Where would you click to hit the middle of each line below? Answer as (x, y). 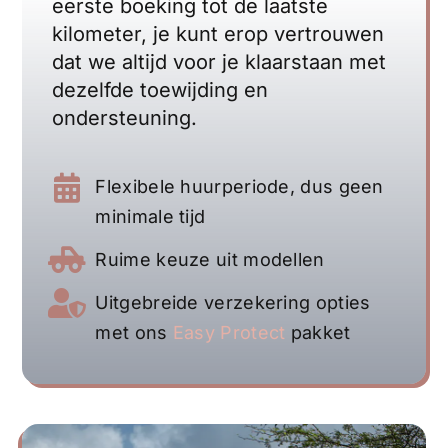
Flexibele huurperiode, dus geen (239, 187)
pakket (318, 332)
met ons (134, 332)
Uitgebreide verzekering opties (233, 302)
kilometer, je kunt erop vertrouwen (218, 34)
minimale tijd (150, 217)
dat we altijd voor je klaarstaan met (219, 62)
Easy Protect (229, 332)
